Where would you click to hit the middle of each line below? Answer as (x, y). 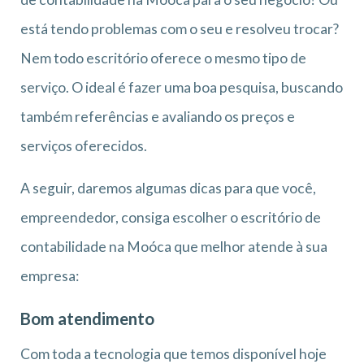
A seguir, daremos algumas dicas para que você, (168, 188)
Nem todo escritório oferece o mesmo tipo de (163, 58)
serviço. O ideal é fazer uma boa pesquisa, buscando (182, 87)
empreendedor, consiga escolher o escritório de (171, 217)
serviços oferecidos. (84, 145)
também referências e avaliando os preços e (158, 116)
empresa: (50, 275)
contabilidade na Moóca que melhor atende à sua (174, 246)
